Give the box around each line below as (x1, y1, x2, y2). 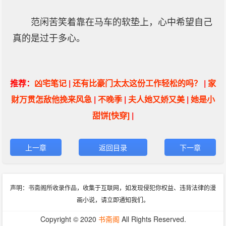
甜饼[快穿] (92, 109, 130, 121)
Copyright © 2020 (40, 214, 98, 224)
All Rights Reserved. (119, 214, 186, 224)
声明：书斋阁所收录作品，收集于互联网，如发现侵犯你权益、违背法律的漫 (10, 183, 216, 192)
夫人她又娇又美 (128, 93, 185, 105)
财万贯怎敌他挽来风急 (11, 93, 92, 105)
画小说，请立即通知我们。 (77, 195, 149, 204)
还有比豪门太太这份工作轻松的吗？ (73, 77, 202, 89)
